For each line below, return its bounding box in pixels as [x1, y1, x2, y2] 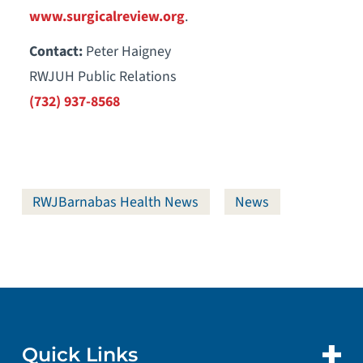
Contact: [28, 41, 86, 62]
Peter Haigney [85, 41, 171, 62]
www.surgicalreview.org [28, 6, 185, 27]
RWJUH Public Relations [28, 66, 177, 87]
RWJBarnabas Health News [32, 191, 199, 212]
